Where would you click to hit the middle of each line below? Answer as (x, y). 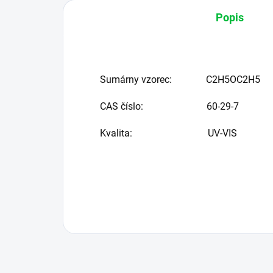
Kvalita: (154, 133)
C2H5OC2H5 (233, 80)
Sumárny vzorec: (153, 80)
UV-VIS (222, 133)
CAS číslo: (153, 107)
